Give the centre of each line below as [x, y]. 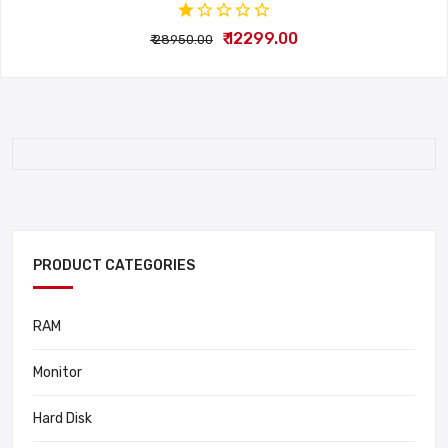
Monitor [57, 372]
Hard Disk [62, 418]
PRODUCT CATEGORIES [114, 265]
